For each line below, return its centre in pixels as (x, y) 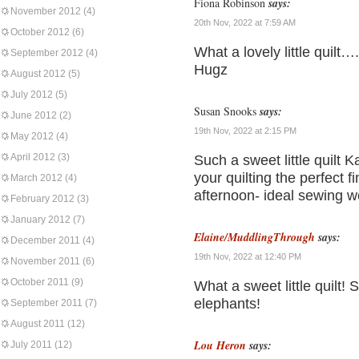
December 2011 (45, 240)
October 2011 (40, 282)
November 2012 (46, 11)
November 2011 (45, 261)
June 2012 (34, 115)
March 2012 (36, 178)
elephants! (227, 304)
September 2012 (47, 53)
